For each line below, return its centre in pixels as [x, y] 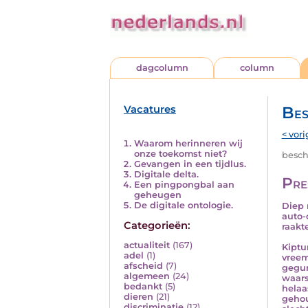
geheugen [158, 195]
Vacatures [150, 109]
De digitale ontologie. [184, 205]
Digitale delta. [166, 174]
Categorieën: [157, 225]
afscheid [143, 266]
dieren [139, 297]
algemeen [147, 276]
